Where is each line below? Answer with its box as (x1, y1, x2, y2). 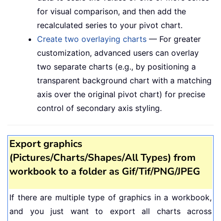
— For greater (147, 34, 201, 44)
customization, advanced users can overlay (37, 48, 199, 58)
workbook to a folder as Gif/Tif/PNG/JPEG (9, 165, 200, 179)
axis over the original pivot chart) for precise (37, 89, 205, 100)
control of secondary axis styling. (37, 103, 162, 113)
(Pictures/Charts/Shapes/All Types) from (9, 151, 196, 165)
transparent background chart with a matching (37, 75, 212, 86)
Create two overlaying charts (37, 34, 147, 44)
